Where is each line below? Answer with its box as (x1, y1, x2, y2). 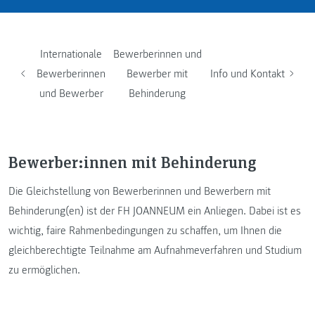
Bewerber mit (127, 66, 188, 81)
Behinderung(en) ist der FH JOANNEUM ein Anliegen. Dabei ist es (8, 203, 301, 218)
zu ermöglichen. (8, 262, 80, 277)
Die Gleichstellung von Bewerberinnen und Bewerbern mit (8, 184, 271, 198)
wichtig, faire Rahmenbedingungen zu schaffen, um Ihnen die (8, 223, 282, 238)
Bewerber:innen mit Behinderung (8, 150, 256, 172)
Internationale (40, 46, 103, 61)
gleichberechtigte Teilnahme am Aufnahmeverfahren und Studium (8, 243, 302, 257)
